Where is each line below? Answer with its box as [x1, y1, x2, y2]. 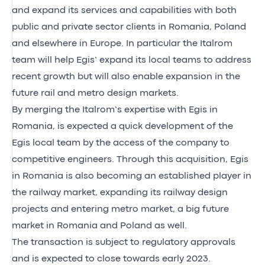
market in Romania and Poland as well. [12, 221, 187, 230]
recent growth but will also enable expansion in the [12, 72, 240, 81]
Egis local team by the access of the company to [12, 138, 230, 147]
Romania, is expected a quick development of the [12, 122, 233, 131]
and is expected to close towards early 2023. [12, 254, 211, 263]
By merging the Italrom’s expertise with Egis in [12, 105, 218, 114]
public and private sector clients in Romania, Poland [12, 22, 246, 31]
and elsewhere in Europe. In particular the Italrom [12, 39, 232, 48]
